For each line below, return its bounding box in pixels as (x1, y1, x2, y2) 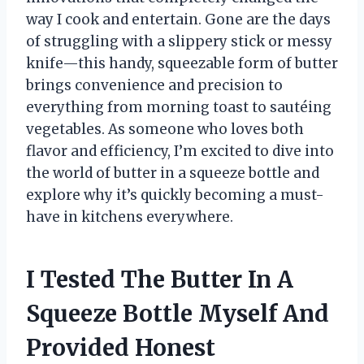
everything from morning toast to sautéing (26, 97, 331, 116)
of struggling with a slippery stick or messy (26, 32, 332, 50)
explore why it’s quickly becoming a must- (26, 185, 324, 204)
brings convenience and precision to (26, 76, 283, 94)
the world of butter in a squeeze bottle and (26, 163, 319, 182)
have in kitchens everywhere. (26, 207, 233, 226)
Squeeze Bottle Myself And (26, 298, 329, 328)
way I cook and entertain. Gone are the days (26, 10, 331, 28)
